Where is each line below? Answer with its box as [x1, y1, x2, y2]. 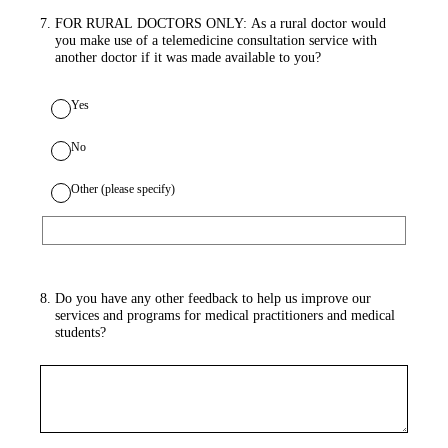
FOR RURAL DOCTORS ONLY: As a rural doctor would [54, 15, 386, 31]
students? [54, 324, 106, 340]
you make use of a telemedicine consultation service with [54, 32, 377, 48]
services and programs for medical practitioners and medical [54, 307, 395, 323]
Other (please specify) [71, 181, 175, 196]
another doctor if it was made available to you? [54, 49, 321, 65]
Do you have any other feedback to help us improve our [54, 290, 371, 306]
